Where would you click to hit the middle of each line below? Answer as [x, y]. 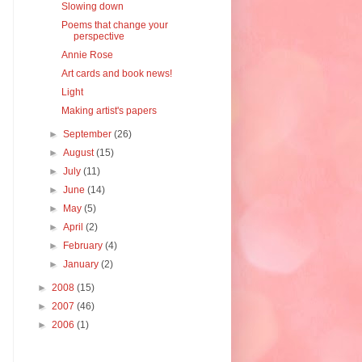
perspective [99, 36]
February [84, 246]
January [82, 264]
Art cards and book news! [116, 74]
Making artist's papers [109, 111]
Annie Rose [87, 55]
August [80, 153]
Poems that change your [114, 25]
